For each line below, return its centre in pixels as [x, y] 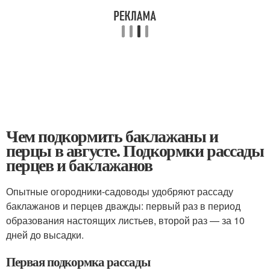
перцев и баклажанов [79, 165]
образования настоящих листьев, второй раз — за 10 [125, 220]
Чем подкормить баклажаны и [112, 136]
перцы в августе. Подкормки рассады [135, 150]
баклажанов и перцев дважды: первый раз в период [123, 206]
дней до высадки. [45, 235]
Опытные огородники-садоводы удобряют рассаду [120, 191]
